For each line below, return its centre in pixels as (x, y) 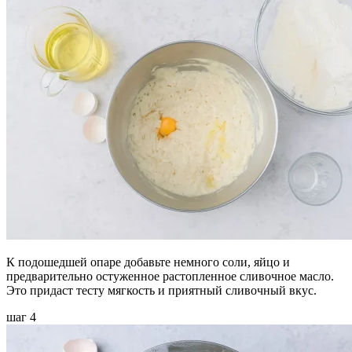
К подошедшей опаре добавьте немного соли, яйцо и (148, 262)
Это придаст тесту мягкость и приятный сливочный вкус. (161, 290)
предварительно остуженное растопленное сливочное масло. (170, 276)
